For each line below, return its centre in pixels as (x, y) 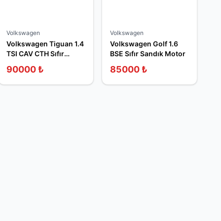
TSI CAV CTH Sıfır (35, 54)
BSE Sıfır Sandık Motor (148, 54)
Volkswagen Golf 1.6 (144, 44)
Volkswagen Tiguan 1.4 (45, 44)
